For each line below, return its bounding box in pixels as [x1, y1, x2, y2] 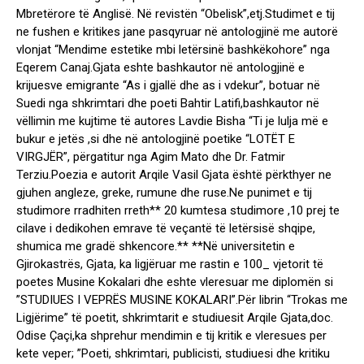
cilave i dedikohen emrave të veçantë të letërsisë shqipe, [16, 221, 315, 236]
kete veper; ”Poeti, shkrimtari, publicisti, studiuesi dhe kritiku [16, 346, 330, 362]
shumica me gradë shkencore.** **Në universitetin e [16, 239, 295, 254]
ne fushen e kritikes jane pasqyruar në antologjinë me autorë [16, 24, 338, 40]
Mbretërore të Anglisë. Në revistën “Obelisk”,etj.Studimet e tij [16, 6, 335, 22]
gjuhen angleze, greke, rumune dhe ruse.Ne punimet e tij [16, 185, 312, 201]
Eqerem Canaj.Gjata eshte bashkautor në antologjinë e [16, 60, 305, 76]
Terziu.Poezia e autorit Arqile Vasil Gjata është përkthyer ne [16, 167, 331, 183]
